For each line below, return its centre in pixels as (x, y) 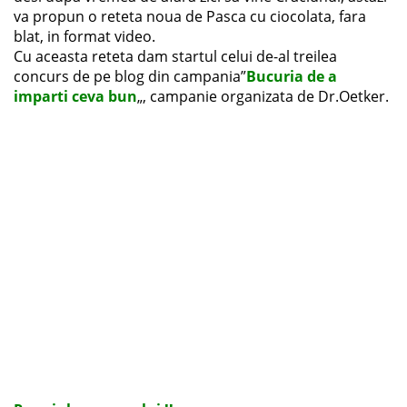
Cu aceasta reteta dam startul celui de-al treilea (175, 57)
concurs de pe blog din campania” (130, 77)
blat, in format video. (84, 37)
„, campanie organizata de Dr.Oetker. (263, 97)
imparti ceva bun (75, 97)
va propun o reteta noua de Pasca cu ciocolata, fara (190, 17)
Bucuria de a (292, 77)
